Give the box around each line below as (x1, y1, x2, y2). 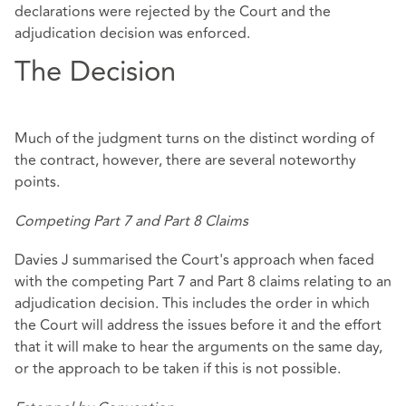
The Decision (14, 50, 176, 94)
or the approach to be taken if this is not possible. (14, 358, 341, 381)
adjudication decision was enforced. (14, 23, 250, 45)
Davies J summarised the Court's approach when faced (14, 249, 374, 272)
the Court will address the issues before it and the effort (14, 314, 382, 337)
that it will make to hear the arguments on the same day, (14, 336, 382, 359)
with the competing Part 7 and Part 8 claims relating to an (14, 271, 391, 294)
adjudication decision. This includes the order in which (14, 293, 370, 315)
